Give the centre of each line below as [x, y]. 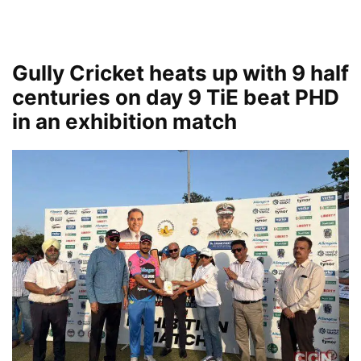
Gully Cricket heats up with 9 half [180, 73]
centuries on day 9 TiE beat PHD [176, 97]
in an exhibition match [124, 121]
